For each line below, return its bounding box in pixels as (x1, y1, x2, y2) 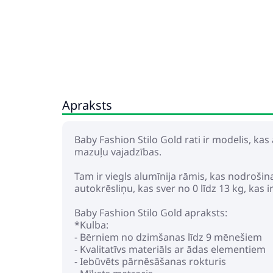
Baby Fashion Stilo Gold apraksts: (74, 206, 227, 219)
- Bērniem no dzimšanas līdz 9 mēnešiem (74, 230, 262, 244)
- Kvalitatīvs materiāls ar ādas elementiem (74, 243, 266, 256)
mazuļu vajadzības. (74, 145, 161, 158)
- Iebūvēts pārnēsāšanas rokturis (74, 255, 226, 268)
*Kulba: (74, 218, 108, 232)
